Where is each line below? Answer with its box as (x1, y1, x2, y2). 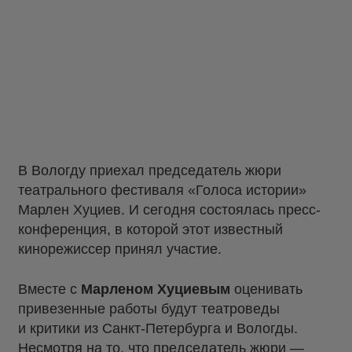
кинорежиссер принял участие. (18, 241, 222, 257)
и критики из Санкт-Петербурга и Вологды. (18, 321, 298, 337)
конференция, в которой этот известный (18, 222, 283, 237)
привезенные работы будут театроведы (18, 301, 280, 317)
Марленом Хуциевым (81, 281, 230, 298)
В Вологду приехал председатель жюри (18, 163, 281, 178)
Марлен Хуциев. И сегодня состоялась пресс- (18, 202, 321, 218)
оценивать (230, 281, 302, 298)
